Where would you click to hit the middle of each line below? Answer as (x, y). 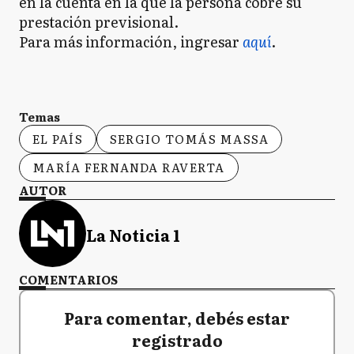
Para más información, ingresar (131, 41)
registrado (177, 339)
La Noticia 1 (133, 235)
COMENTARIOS (68, 279)
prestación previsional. (99, 21)
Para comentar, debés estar (177, 317)
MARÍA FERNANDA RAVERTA (129, 167)
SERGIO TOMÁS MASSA (189, 138)
